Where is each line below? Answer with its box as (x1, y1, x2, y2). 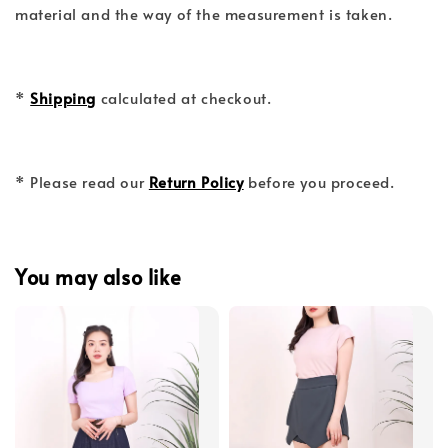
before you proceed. (243, 170, 395, 192)
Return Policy (148, 170, 244, 192)
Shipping (30, 86, 97, 108)
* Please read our (15, 170, 149, 192)
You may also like (15, 262, 182, 291)
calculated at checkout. (96, 86, 272, 108)
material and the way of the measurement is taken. (15, 2, 393, 24)
